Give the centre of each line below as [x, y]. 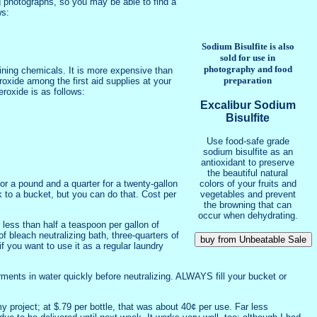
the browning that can [248, 204]
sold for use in [248, 57]
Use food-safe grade [248, 141]
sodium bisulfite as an [248, 151]
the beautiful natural [248, 173]
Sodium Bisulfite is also [248, 46]
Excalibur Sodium [248, 105]
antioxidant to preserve [248, 162]
